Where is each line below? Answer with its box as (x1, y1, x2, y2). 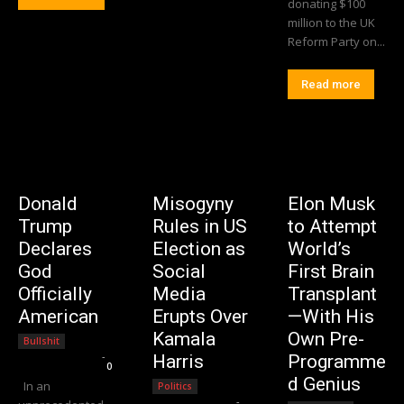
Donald (18, 192, 78, 215)
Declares (18, 237, 92, 260)
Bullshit (23, 334, 60, 347)
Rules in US (152, 215, 248, 237)
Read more (300, 77, 361, 91)
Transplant (287, 282, 377, 305)
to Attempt (287, 215, 377, 237)
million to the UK (287, 14, 375, 31)
